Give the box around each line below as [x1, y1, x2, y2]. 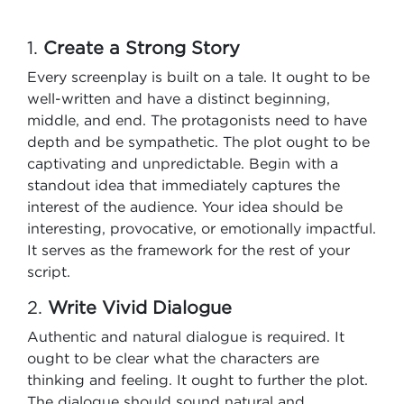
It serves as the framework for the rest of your [27, 242, 350, 258]
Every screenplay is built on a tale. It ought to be [27, 69, 370, 85]
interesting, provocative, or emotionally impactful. [27, 220, 376, 236]
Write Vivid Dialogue [48, 298, 232, 317]
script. [27, 263, 70, 280]
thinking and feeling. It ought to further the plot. [27, 372, 368, 388]
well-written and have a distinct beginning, [27, 90, 330, 106]
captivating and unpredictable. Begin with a [27, 155, 338, 171]
